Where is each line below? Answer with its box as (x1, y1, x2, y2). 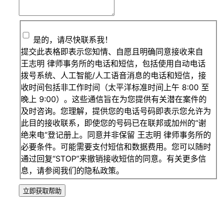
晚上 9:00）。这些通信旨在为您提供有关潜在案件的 (21, 94, 207, 105)
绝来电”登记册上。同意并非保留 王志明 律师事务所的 (21, 130, 211, 140)
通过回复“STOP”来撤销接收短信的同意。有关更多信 (21, 154, 206, 164)
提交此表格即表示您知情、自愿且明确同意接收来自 (21, 47, 203, 57)
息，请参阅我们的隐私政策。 (21, 166, 124, 176)
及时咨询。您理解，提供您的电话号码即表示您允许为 (21, 106, 211, 116)
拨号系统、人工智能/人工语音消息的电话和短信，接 (21, 70, 206, 81)
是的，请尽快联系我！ (33, 35, 112, 45)
